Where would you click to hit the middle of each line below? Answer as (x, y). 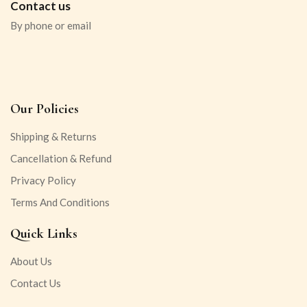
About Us (31, 261)
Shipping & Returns (53, 137)
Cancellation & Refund (61, 158)
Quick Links (44, 234)
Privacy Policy (43, 180)
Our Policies (45, 109)
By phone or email (51, 26)
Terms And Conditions (60, 202)
